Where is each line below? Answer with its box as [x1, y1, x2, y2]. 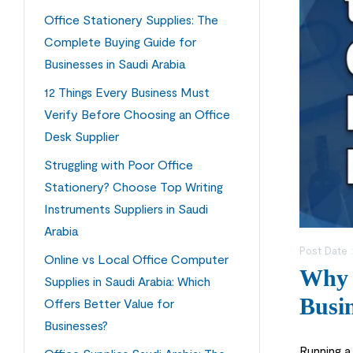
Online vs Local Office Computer [44, 251, 229, 267]
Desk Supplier [44, 128, 119, 144]
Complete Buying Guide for [44, 34, 196, 50]
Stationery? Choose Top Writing [44, 179, 223, 195]
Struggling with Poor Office [44, 157, 193, 173]
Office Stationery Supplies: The [44, 12, 218, 28]
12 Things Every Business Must [44, 84, 210, 100]
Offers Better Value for [44, 295, 174, 311]
